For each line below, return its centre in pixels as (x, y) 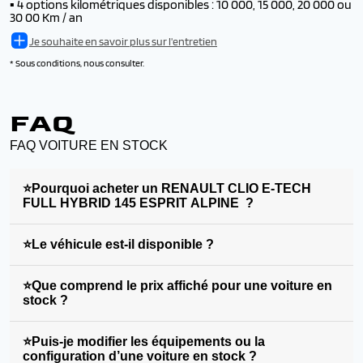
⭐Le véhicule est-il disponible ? (118, 244)
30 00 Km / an (46, 17)
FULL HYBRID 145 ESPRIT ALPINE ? (138, 203)
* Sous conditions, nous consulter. (77, 63)
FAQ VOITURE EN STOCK (89, 145)
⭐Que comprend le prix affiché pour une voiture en (177, 286)
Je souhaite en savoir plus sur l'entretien (123, 41)
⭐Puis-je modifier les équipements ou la (144, 342)
